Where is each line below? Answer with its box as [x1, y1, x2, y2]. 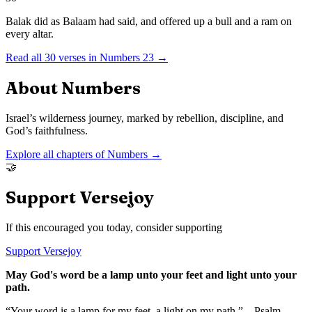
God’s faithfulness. [6, 124, 88, 136]
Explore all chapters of [6, 148, 107, 160]
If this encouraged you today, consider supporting [6, 221, 222, 233]
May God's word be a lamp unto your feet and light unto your [6, 268, 297, 281]
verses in [56, 52, 97, 64]
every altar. [6, 28, 54, 40]
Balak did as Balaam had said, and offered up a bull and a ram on [6, 15, 292, 28]
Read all [6, 52, 45, 64]
